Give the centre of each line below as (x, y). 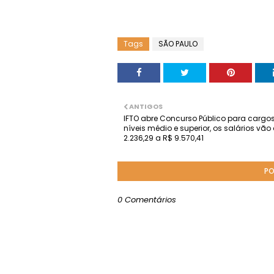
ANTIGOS (146, 106)
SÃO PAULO (178, 44)
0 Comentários (147, 200)
